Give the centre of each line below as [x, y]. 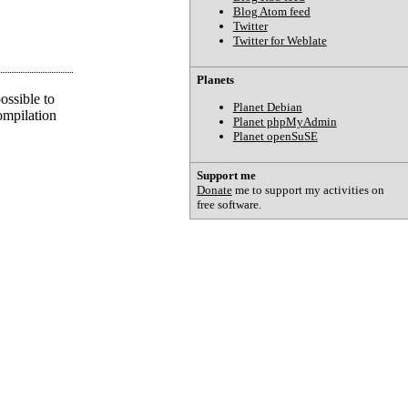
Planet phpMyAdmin [285, 121]
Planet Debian [267, 107]
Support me [226, 176]
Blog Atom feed [271, 11]
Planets [215, 80]
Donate [214, 190]
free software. [229, 205]
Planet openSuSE [275, 136]
